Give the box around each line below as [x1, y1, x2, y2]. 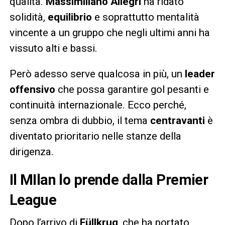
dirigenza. [9, 145, 54, 158]
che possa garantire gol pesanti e [55, 83, 209, 95]
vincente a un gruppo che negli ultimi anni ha [9, 26, 210, 39]
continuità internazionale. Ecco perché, [9, 98, 186, 111]
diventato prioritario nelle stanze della [9, 130, 181, 142]
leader [184, 67, 215, 80]
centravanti [150, 114, 207, 127]
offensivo [9, 83, 55, 95]
